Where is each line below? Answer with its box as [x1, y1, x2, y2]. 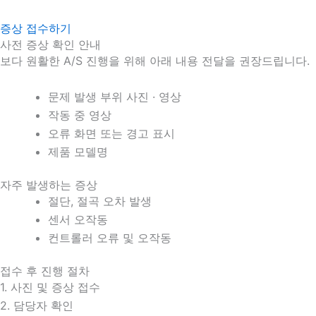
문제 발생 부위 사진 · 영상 [48, 90, 181, 104]
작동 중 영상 [48, 108, 111, 123]
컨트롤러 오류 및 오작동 [48, 231, 171, 245]
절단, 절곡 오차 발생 [48, 194, 152, 209]
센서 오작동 [48, 212, 108, 227]
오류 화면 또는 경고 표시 [48, 126, 175, 141]
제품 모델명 [48, 145, 108, 159]
